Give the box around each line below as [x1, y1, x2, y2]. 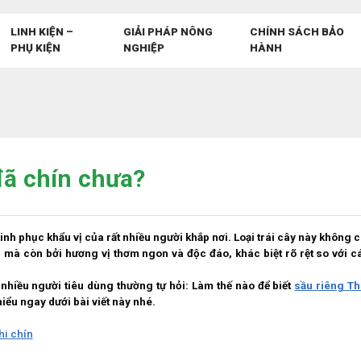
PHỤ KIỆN [10, 42, 60, 55]
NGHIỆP [123, 42, 165, 55]
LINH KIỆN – [10, 26, 73, 39]
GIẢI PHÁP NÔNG [123, 26, 214, 39]
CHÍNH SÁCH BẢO [249, 26, 344, 39]
